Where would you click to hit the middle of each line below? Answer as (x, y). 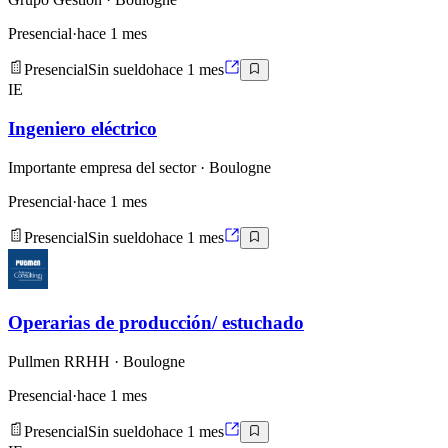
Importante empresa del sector (102, 167)
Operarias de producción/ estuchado (156, 322)
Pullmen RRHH (59, 361)
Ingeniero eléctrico (82, 129)
